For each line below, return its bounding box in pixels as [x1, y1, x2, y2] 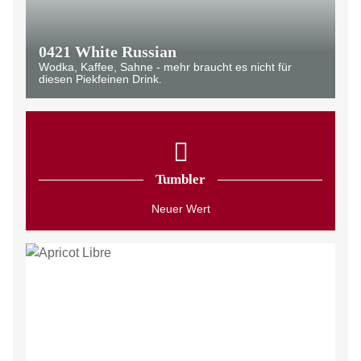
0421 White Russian [39, 43, 176, 60]
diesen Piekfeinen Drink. [39, 73, 162, 85]
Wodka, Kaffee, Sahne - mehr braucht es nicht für [39, 60, 292, 73]
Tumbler [156, 172, 205, 187]
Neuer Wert [151, 202, 210, 215]
